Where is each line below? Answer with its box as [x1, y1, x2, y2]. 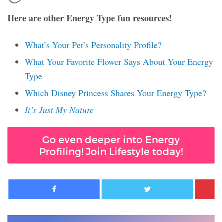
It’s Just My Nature [25, 104, 94, 116]
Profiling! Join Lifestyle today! [39, 145, 183, 158]
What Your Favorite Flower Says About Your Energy [25, 55, 213, 68]
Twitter [192, 177, 217, 186]
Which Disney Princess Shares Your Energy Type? [25, 87, 206, 99]
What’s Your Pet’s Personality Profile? [25, 39, 162, 51]
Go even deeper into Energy [42, 133, 180, 146]
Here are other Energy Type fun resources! [7, 11, 172, 25]
